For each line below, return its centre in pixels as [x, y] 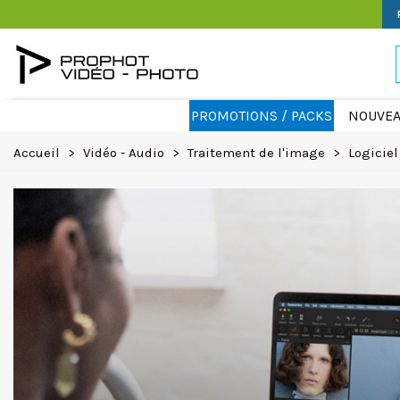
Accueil [37, 153]
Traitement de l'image [256, 153]
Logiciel [373, 153]
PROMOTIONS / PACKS [261, 116]
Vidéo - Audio [124, 153]
